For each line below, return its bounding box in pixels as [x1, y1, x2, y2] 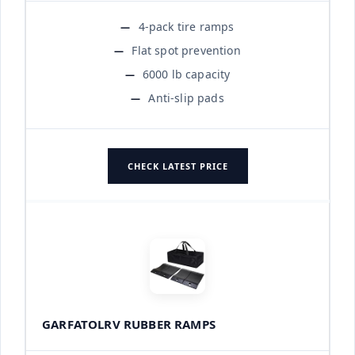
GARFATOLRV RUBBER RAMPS [42, 315, 216, 332]
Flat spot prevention [132, 42, 241, 58]
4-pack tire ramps [138, 18, 235, 34]
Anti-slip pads [148, 90, 224, 105]
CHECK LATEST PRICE [127, 159, 228, 172]
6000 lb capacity [142, 66, 231, 82]
